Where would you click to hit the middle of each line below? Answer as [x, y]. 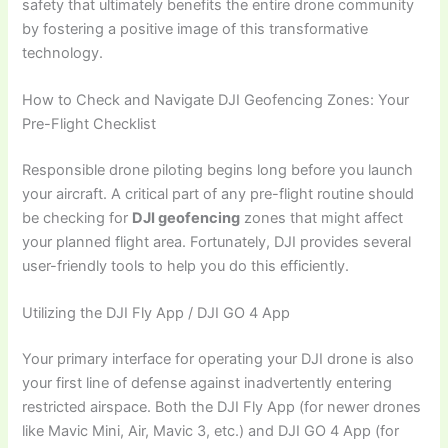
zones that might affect [322, 217]
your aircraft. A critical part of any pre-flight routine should [218, 193]
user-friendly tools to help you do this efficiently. [186, 265]
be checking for [77, 217]
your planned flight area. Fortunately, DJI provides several [217, 241]
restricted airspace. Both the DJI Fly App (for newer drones [222, 407]
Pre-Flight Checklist [89, 123]
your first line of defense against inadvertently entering [207, 383]
